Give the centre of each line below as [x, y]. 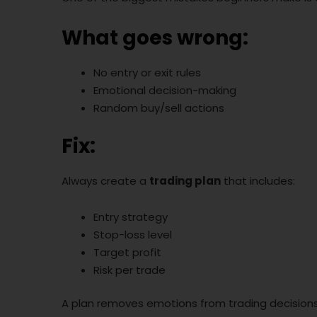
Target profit [127, 252]
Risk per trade [129, 270]
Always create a [105, 180]
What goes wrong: [155, 38]
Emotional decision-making [165, 91]
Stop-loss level [133, 234]
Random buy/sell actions [159, 108]
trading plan [185, 180]
